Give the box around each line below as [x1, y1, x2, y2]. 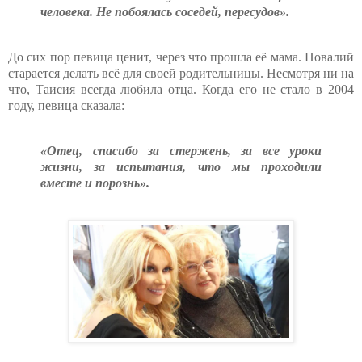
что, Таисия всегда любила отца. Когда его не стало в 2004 [8, 82, 354, 96]
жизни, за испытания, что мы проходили [40, 159, 322, 174]
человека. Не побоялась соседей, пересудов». [40, 4, 289, 19]
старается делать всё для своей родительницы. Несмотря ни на [8, 65, 354, 80]
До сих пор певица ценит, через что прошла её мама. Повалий [8, 49, 354, 64]
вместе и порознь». [40, 175, 149, 190]
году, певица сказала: [8, 98, 124, 112]
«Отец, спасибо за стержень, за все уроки [40, 143, 322, 158]
